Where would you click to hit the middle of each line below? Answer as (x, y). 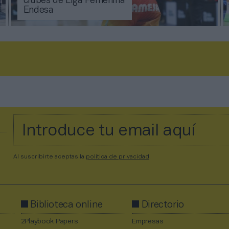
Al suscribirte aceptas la (50, 157)
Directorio (163, 205)
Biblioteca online (66, 205)
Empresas (148, 222)
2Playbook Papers (49, 222)
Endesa (38, 11)
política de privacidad (118, 157)
